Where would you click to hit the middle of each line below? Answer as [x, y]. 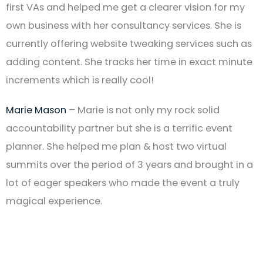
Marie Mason [36, 110]
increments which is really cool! [80, 80]
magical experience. [54, 201]
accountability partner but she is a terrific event [119, 128]
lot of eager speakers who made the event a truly [123, 183]
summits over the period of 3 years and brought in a [129, 164]
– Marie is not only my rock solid [143, 110]
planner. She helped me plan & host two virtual [116, 146]
